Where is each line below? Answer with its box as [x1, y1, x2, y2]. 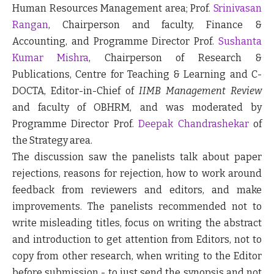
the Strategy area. [12, 134, 92, 146]
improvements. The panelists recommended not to [12, 200, 262, 212]
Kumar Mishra [12, 51, 89, 64]
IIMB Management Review [139, 84, 262, 97]
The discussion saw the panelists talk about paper [12, 150, 262, 163]
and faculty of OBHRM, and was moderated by [12, 101, 262, 113]
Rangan [12, 18, 48, 31]
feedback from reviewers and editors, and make [12, 183, 262, 196]
